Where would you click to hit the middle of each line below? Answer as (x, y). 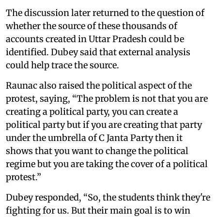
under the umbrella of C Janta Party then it (94, 138)
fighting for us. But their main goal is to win (98, 210)
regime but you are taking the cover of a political (107, 164)
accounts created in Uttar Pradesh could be (95, 39)
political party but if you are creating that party (104, 125)
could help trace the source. (62, 65)
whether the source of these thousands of (92, 26)
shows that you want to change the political (97, 151)
